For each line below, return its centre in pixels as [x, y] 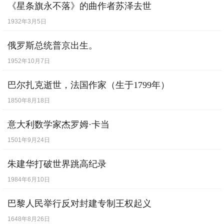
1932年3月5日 [27, 22]
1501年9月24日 [29, 140]
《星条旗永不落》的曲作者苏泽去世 [79, 6]
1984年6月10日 [29, 180]
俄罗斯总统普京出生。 [52, 46]
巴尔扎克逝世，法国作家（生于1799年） [88, 85]
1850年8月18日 [29, 101]
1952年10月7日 [29, 61]
